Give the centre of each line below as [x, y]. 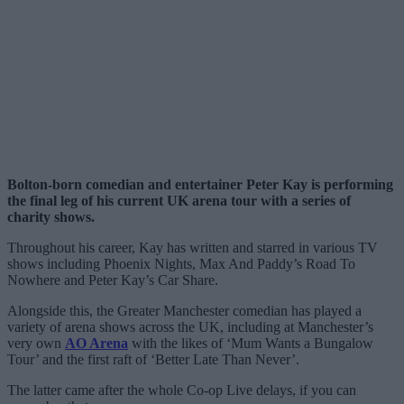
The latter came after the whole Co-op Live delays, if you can [182, 390]
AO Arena [96, 343]
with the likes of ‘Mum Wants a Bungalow [251, 343]
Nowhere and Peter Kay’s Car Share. [113, 280]
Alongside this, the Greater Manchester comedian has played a [184, 310]
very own [36, 343]
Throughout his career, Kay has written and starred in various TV [193, 247]
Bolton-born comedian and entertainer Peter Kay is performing [200, 184]
